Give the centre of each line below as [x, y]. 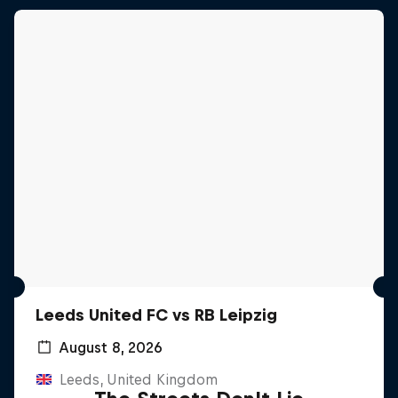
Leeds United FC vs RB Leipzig [156, 314]
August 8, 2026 [111, 347]
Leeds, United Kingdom [138, 379]
